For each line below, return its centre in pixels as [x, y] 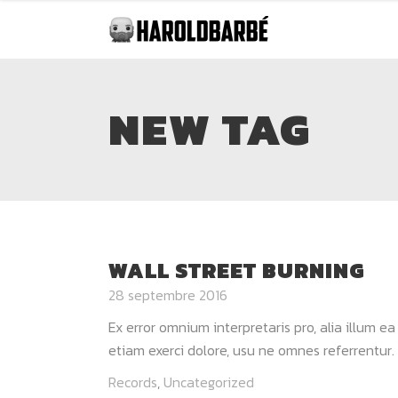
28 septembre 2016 [168, 295]
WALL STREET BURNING [237, 271]
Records [133, 382]
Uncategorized [209, 382]
